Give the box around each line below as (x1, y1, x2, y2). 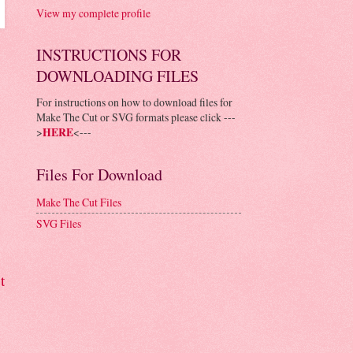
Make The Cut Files (36, 195, 121, 210)
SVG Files (36, 216, 81, 232)
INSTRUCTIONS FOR (36, 43, 181, 65)
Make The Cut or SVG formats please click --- (36, 109, 236, 124)
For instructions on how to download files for (36, 94, 232, 110)
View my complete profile (36, 5, 150, 20)
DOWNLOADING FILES (36, 65, 199, 87)
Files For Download (36, 163, 162, 185)
